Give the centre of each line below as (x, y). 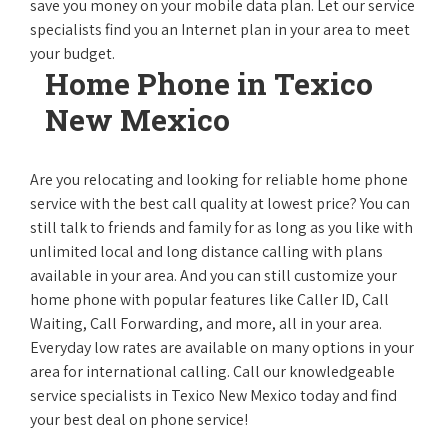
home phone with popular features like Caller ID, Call (209, 299)
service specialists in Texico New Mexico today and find (213, 395)
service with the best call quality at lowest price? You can (220, 203)
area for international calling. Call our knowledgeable (212, 371)
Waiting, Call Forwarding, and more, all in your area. (206, 323)
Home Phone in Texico (209, 83)
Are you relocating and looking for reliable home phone (219, 179)
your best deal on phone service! (139, 419)
